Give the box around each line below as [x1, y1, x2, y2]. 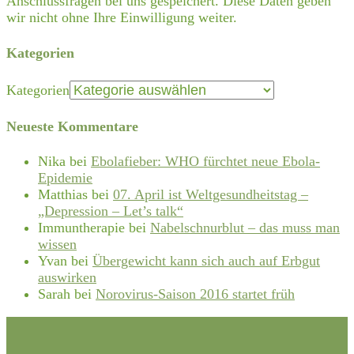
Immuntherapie [38, 220, 125, 236]
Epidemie [38, 170, 92, 186]
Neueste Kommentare [6, 118, 138, 134]
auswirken [38, 269, 96, 286]
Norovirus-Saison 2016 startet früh [96, 286, 295, 303]
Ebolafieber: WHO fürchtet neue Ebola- [91, 153, 320, 170]
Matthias [38, 186, 88, 203]
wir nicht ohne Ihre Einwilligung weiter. [6, 9, 237, 25]
